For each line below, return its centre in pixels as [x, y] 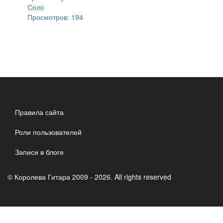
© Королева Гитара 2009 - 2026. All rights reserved [89, 177]
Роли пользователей [48, 132]
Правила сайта [39, 112]
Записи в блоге [39, 152]
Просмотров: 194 [55, 17]
